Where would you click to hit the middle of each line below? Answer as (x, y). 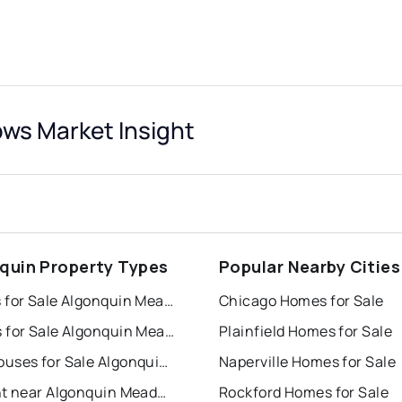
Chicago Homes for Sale (301, 301)
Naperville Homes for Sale (307, 362)
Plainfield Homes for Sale (306, 332)
